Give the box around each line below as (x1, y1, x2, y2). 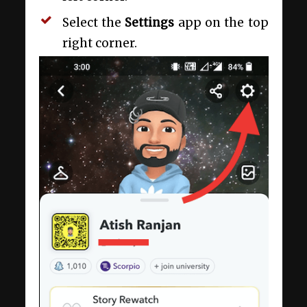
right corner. (62, 36, 140, 51)
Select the (62, 15, 125, 31)
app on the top (177, 15, 269, 31)
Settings (125, 15, 178, 31)
